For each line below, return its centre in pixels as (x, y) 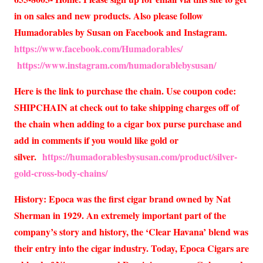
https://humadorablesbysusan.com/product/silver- (140, 157)
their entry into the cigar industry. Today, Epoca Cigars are (131, 248)
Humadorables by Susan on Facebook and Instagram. (122, 32)
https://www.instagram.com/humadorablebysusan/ (117, 65)
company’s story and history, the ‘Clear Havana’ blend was (131, 232)
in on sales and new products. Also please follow (109, 16)
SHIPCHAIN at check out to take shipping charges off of (127, 107)
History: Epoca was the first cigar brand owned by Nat (122, 199)
